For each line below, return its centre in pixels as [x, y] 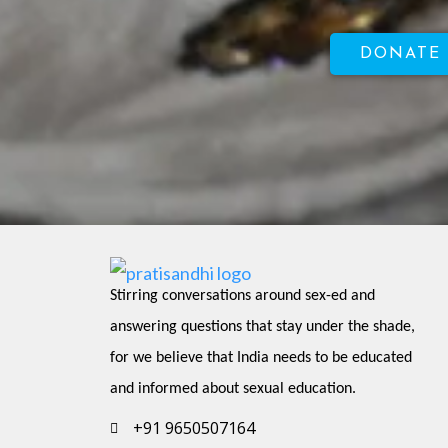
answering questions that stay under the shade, [262, 327]
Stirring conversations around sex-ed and [242, 296]
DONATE [400, 54]
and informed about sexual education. [233, 389]
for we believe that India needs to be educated [261, 358]
